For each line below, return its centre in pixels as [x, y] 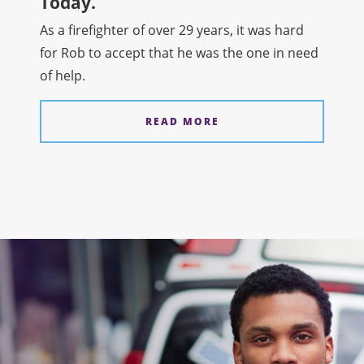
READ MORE [182, 121]
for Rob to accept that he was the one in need [180, 52]
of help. [63, 75]
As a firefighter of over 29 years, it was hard [172, 30]
